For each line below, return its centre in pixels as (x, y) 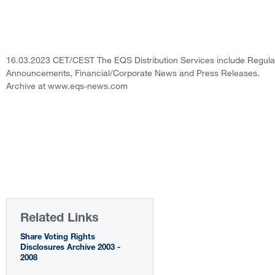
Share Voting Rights (58, 238)
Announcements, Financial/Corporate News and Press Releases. (133, 72)
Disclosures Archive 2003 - (70, 248)
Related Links (60, 219)
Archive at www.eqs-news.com (67, 85)
